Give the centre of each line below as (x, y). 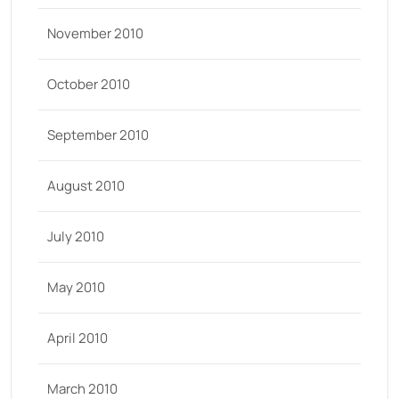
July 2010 (76, 236)
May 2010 (76, 287)
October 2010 (89, 84)
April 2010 (77, 338)
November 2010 (95, 33)
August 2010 (86, 186)
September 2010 (98, 135)
